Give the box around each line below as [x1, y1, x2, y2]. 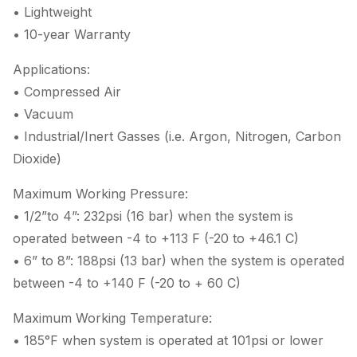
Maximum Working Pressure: [13, 186, 188, 202]
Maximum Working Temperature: [13, 310, 212, 326]
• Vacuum [13, 106, 73, 122]
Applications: [13, 61, 90, 77]
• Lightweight [13, 4, 92, 20]
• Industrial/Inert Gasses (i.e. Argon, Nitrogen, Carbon [13, 128, 341, 144]
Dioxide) [13, 151, 61, 167]
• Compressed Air [13, 84, 121, 100]
